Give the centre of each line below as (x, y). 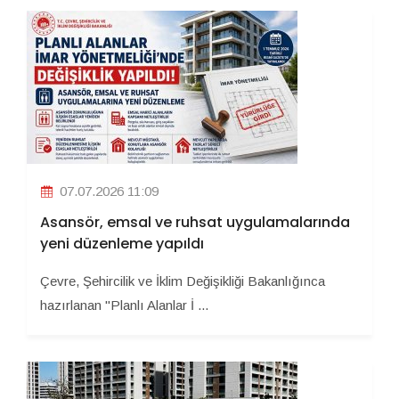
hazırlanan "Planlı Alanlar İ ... (124, 305)
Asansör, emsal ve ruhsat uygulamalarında (195, 223)
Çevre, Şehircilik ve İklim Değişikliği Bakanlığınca (183, 281)
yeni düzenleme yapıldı (122, 244)
